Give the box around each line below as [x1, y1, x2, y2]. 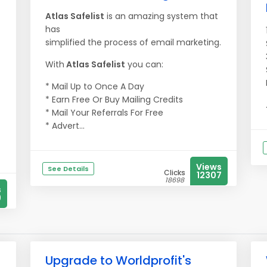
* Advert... [45, 120, 85, 132]
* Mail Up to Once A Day [45, 80, 144, 92]
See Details [48, 164, 89, 173]
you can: [125, 58, 163, 70]
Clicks [164, 167, 185, 178]
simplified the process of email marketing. [45, 36, 221, 48]
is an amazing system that [104, 10, 218, 22]
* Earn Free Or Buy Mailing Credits [45, 94, 183, 105]
